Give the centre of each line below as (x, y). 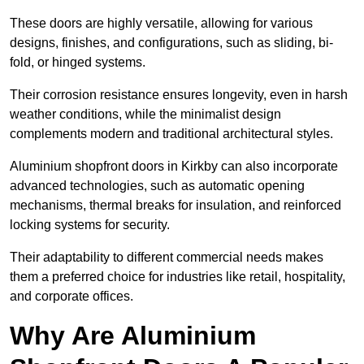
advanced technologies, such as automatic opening (157, 186)
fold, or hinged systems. (79, 63)
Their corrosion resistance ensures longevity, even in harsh (179, 95)
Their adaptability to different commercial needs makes (167, 258)
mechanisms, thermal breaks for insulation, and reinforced (175, 206)
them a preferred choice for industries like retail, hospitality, (178, 277)
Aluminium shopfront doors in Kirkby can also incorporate (174, 167)
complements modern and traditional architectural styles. (171, 134)
